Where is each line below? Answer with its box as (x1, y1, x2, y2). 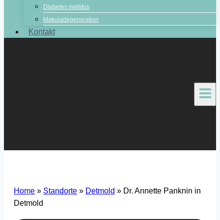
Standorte (43, 187, 77, 195)
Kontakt (28, 27, 55, 36)
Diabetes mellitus (43, 3, 89, 10)
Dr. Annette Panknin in (123, 187, 201, 195)
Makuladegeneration (43, 16, 99, 23)
